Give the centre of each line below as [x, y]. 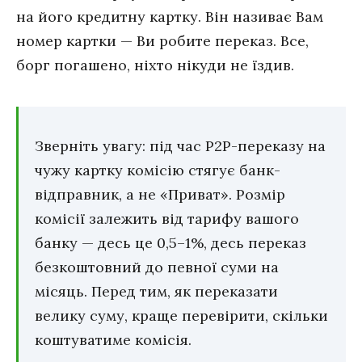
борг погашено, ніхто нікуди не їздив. [155, 65]
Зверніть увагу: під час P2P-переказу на [180, 145]
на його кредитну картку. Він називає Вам [170, 17]
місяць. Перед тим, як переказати [156, 291]
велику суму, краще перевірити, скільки [181, 315]
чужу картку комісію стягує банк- [158, 170]
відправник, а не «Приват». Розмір [160, 194]
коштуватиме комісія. [113, 339]
